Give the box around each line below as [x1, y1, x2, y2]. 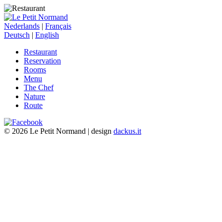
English [35, 31, 59, 39]
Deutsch [4, 31, 30, 39]
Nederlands [4, 22, 40, 30]
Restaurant [24, 48, 57, 56]
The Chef [24, 83, 54, 92]
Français [45, 22, 71, 30]
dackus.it [113, 127, 141, 135]
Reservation [24, 56, 61, 65]
